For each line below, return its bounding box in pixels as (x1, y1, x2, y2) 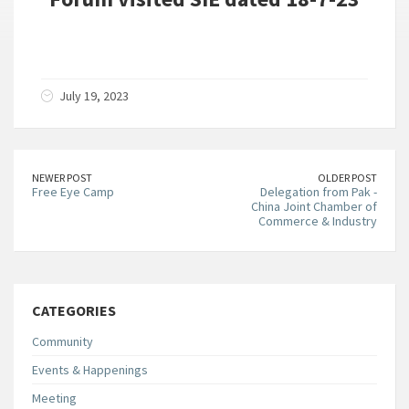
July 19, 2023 (59, 88, 129, 104)
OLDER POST (318, 171, 377, 184)
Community (32, 333, 93, 350)
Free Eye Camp (32, 184, 114, 200)
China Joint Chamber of (251, 198, 377, 215)
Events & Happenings (32, 362, 148, 378)
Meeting (32, 390, 77, 406)
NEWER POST (32, 171, 92, 184)
